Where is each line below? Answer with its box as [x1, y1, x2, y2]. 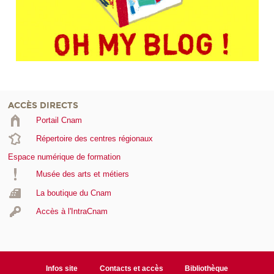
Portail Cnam [35, 115, 82, 125]
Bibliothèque [185, 264, 229, 273]
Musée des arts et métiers [35, 169, 129, 179]
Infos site [45, 264, 78, 273]
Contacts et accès [99, 264, 163, 273]
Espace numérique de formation [8, 152, 120, 162]
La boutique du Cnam [35, 188, 111, 198]
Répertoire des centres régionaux [35, 134, 153, 144]
